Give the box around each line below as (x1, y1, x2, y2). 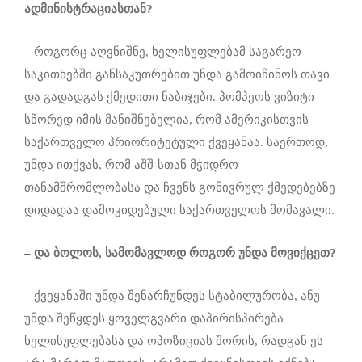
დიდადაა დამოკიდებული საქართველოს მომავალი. (24, 203, 335, 217)
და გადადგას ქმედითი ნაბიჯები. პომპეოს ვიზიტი (24, 90, 314, 103)
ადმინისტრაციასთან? (24, 2, 153, 15)
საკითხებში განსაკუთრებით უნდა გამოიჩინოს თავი (24, 67, 330, 81)
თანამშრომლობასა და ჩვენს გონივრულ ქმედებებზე (24, 180, 335, 194)
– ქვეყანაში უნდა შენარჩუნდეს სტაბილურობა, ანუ (24, 288, 320, 302)
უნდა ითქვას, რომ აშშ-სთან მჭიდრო (24, 158, 238, 171)
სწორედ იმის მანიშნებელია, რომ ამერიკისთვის (24, 112, 309, 126)
